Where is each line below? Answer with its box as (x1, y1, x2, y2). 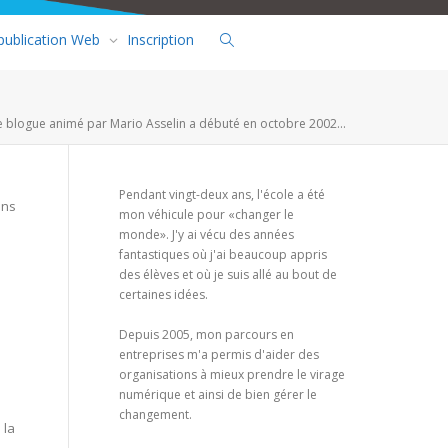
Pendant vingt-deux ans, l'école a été (118, 185, 325, 203)
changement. (118, 405, 192, 423)
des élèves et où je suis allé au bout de (118, 265, 337, 283)
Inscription (127, 29, 194, 49)
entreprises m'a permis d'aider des (118, 345, 319, 363)
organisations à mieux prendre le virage (118, 365, 345, 383)
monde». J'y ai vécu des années (118, 225, 294, 243)
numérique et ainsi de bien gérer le (118, 385, 317, 403)
